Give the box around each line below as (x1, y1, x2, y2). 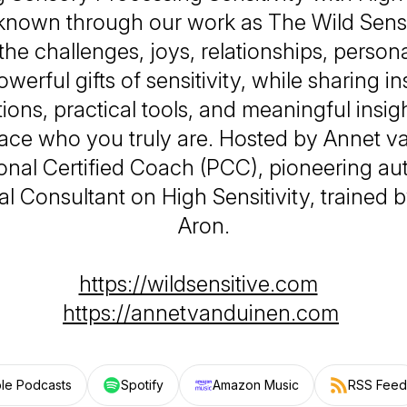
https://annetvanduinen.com (63, 300, 339, 326)
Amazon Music (212, 377, 299, 392)
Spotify (120, 377, 164, 392)
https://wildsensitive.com (78, 271, 318, 297)
